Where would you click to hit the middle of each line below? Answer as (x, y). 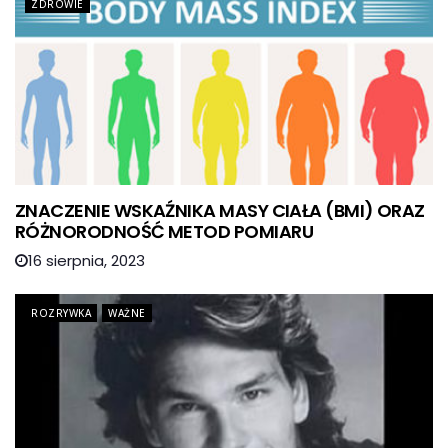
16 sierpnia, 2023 (86, 260)
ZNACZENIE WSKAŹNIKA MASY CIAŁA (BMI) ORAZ (220, 210)
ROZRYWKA (61, 312)
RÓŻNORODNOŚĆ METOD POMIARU (164, 231)
